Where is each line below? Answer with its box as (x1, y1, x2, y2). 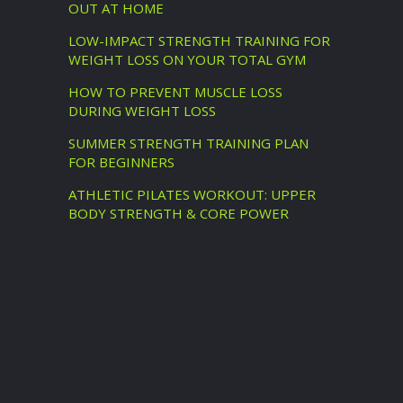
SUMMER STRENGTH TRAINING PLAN (68, 134, 309, 152)
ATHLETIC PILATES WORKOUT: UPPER (68, 185, 316, 203)
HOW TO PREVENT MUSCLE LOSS (68, 83, 282, 101)
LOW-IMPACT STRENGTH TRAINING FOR (68, 31, 330, 49)
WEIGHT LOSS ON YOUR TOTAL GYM (68, 50, 306, 68)
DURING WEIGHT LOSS (68, 102, 216, 120)
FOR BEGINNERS (68, 153, 175, 171)
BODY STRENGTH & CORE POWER (68, 204, 289, 222)
